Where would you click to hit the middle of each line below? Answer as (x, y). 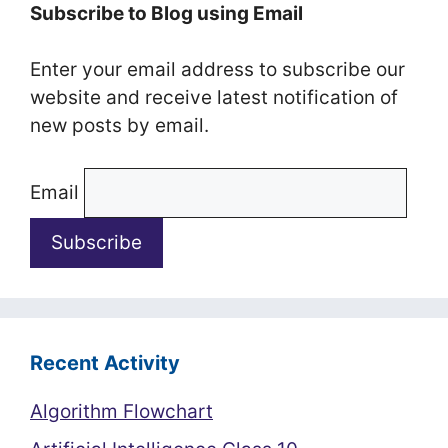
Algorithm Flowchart (121, 411)
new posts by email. (119, 125)
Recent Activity (105, 363)
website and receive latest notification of (214, 97)
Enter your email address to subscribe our (217, 69)
